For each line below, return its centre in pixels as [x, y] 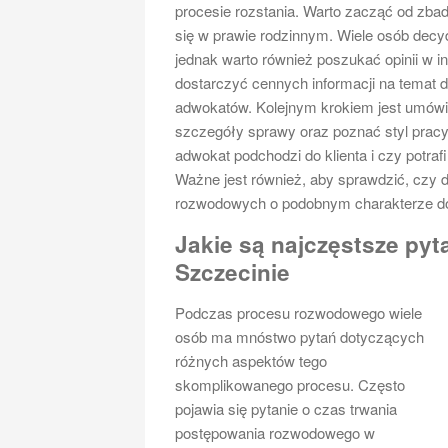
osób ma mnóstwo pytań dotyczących [300, 336]
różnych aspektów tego [251, 360]
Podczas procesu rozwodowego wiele [299, 312]
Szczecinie [233, 271]
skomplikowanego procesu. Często [290, 384]
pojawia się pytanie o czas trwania [286, 408]
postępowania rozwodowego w [275, 432]
